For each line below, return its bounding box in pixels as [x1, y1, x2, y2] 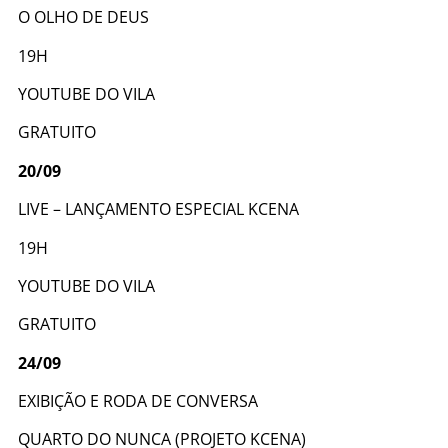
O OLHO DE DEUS [18, 6, 153, 29]
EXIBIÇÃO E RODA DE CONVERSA [18, 390, 258, 413]
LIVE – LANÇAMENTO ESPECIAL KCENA [18, 198, 303, 221]
